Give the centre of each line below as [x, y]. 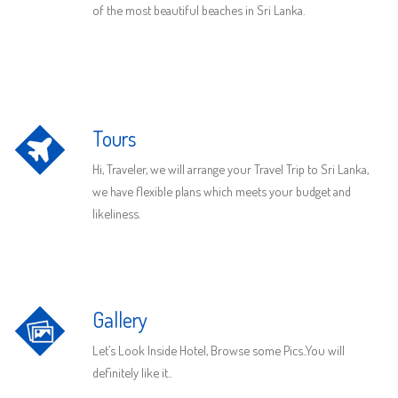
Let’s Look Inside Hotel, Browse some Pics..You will [218, 350]
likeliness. [116, 214]
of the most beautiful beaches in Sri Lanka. [198, 10]
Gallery [119, 319]
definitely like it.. [131, 373]
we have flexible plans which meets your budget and [221, 191]
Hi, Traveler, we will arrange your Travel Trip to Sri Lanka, [230, 169]
